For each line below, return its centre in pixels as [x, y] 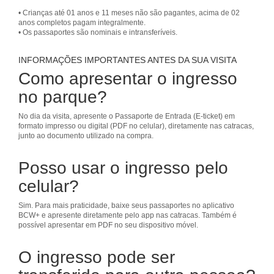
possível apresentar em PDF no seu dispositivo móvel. [108, 225]
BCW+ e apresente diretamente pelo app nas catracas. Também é [128, 215]
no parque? [63, 97]
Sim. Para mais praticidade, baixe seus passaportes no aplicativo [126, 206]
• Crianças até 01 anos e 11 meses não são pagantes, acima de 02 [129, 13]
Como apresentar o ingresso [128, 79]
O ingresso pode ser [97, 257]
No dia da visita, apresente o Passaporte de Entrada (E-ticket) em [127, 116]
